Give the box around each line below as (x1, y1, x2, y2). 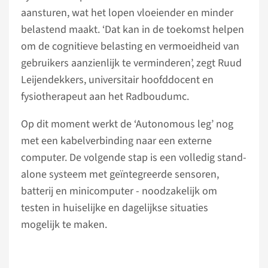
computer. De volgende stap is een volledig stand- (21, 150, 246, 165)
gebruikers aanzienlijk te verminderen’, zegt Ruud (21, 56, 242, 71)
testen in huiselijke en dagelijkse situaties (21, 200, 208, 215)
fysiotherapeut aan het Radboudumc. (21, 89, 189, 104)
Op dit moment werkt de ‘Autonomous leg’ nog (21, 117, 233, 132)
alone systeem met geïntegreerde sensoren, (21, 167, 219, 182)
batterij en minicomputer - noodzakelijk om (21, 184, 217, 199)
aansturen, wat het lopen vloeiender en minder (21, 5, 233, 20)
